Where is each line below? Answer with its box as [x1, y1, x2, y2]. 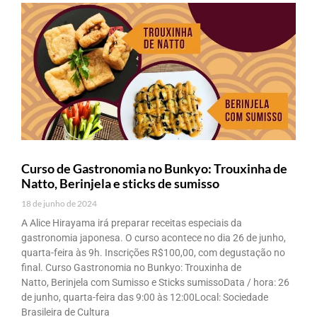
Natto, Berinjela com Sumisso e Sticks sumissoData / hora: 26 [21, 276, 289, 288]
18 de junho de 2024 [21, 197, 97, 209]
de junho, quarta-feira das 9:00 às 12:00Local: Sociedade [21, 291, 268, 303]
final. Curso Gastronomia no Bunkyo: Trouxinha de [21, 261, 241, 273]
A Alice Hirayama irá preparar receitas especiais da [21, 217, 242, 229]
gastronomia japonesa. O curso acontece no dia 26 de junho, [21, 231, 286, 243]
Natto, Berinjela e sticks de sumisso [21, 175, 219, 191]
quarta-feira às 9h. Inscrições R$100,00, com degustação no [21, 246, 285, 258]
